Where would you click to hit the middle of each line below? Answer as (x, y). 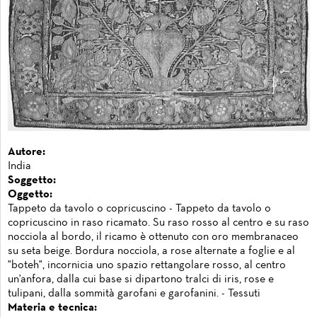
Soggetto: (32, 181)
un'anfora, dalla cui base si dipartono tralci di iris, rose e (141, 280)
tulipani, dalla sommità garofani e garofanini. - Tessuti (134, 294)
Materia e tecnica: (52, 308)
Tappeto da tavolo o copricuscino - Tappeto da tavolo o (139, 209)
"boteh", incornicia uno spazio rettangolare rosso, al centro (147, 266)
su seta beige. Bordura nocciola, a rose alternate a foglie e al (151, 252)
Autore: (27, 152)
